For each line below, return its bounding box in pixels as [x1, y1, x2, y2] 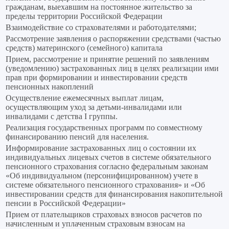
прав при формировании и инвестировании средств [6, 73, 188, 82]
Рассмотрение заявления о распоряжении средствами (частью [6, 34, 221, 43]
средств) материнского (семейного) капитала [6, 43, 163, 53]
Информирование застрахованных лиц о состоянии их [6, 144, 196, 153]
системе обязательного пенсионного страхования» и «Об [6, 180, 205, 190]
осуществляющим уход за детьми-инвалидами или [6, 103, 182, 112]
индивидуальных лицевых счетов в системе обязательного [6, 153, 211, 162]
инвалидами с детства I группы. [6, 112, 118, 121]
